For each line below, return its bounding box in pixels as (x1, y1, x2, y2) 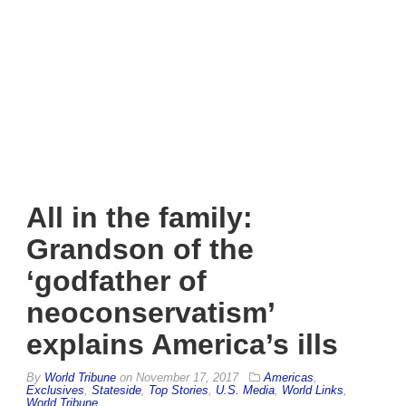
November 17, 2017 (136, 370, 238, 384)
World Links (282, 382, 343, 397)
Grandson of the (26, 232, 254, 266)
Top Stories (149, 382, 208, 397)
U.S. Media (216, 382, 275, 397)
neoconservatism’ (26, 295, 274, 329)
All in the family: (26, 200, 253, 234)
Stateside (92, 382, 141, 397)
